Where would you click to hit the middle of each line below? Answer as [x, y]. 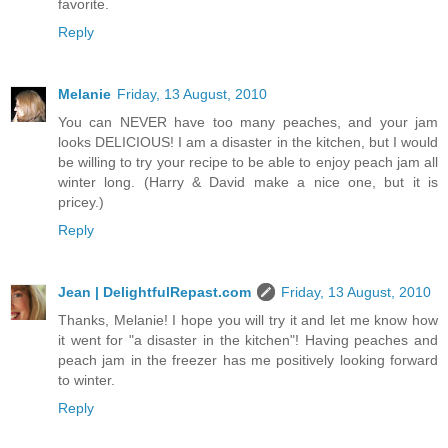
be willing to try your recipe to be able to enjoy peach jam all [248, 161]
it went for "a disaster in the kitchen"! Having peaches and [248, 339]
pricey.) [81, 201]
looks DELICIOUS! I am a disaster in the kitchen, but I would [248, 141]
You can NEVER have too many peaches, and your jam [248, 121]
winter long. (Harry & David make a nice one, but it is [248, 181]
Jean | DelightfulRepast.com [154, 291]
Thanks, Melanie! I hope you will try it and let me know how [248, 319]
